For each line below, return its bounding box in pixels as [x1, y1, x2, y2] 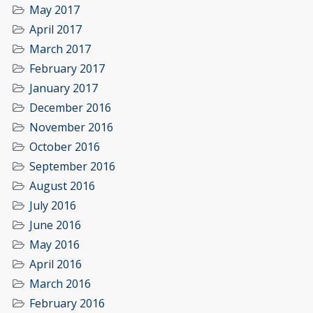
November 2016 [29, 119, 113, 136]
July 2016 [29, 198, 76, 214]
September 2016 [29, 159, 115, 175]
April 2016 [29, 256, 82, 272]
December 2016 [29, 100, 111, 116]
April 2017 [29, 22, 82, 38]
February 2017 [29, 61, 105, 77]
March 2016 [29, 276, 91, 292]
